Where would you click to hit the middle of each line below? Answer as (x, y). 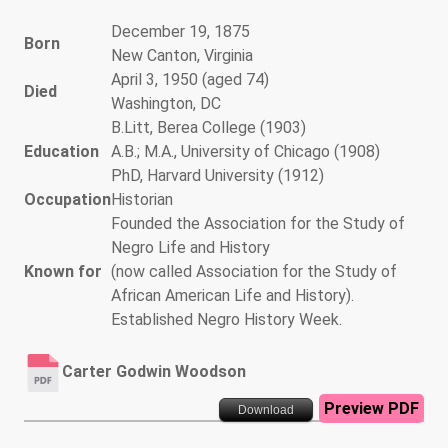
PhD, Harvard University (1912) (217, 175)
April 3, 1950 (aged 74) (190, 79)
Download (266, 409)
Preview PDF (371, 408)
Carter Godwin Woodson (154, 372)
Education (61, 151)
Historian (142, 199)
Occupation (67, 199)
